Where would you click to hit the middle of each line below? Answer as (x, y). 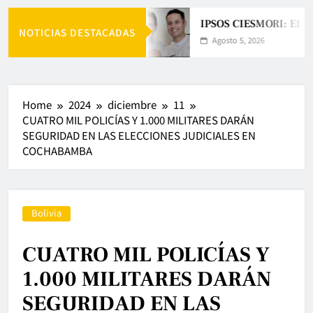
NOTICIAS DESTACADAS (77, 32)
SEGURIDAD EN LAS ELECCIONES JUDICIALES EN (139, 135)
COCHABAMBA (57, 151)
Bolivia (46, 212)
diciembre (132, 104)
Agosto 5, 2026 (235, 40)
